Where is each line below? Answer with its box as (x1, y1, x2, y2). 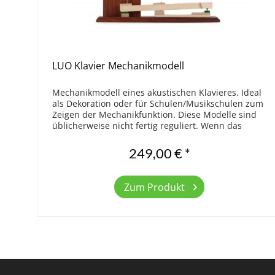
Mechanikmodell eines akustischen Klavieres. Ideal (52, 87, 262, 99)
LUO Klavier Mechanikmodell (52, 59, 185, 73)
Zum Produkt (124, 180, 185, 194)
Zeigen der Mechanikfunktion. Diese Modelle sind (52, 109, 257, 121)
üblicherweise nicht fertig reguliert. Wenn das (52, 120, 242, 132)
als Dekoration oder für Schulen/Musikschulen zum (52, 98, 264, 110)
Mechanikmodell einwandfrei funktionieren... (52, 131, 239, 143)
